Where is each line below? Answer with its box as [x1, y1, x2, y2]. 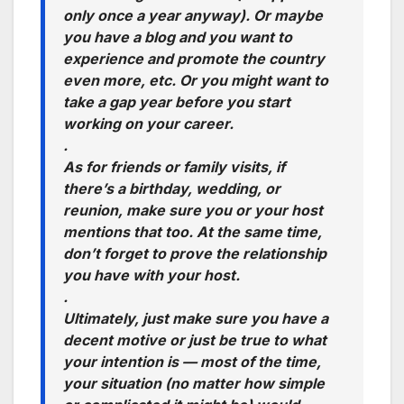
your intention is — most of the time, [63, 353, 321, 371]
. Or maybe [245, 6, 323, 24]
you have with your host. [63, 266, 240, 284]
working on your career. [63, 115, 234, 133]
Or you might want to [176, 71, 328, 89]
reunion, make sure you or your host [63, 201, 323, 219]
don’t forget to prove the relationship [63, 244, 326, 262]
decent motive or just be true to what [63, 331, 326, 349]
